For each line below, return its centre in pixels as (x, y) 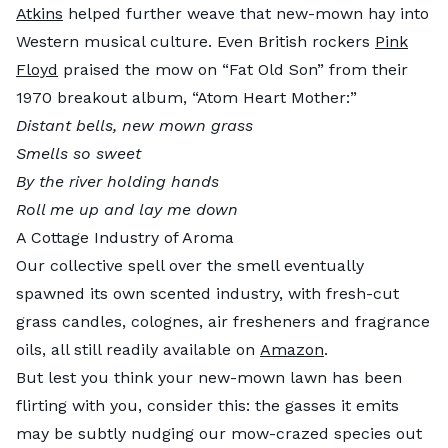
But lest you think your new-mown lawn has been (209, 377)
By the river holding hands (117, 181)
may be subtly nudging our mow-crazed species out (219, 433)
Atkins (39, 13)
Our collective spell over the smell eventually (190, 265)
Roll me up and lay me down (127, 209)
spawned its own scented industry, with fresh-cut (207, 293)
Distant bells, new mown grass (134, 125)
